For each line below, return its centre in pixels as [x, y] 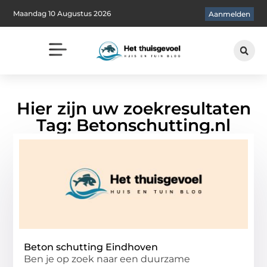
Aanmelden [229, 14]
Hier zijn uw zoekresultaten [133, 108]
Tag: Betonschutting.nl [133, 125]
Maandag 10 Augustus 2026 [62, 13]
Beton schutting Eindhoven [91, 247]
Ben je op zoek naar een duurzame [107, 259]
